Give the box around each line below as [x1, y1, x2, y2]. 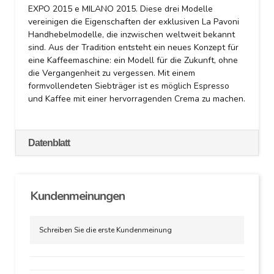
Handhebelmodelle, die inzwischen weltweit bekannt [28, 29, 235, 40]
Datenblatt [28, 138, 70, 148]
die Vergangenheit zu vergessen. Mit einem [28, 67, 195, 79]
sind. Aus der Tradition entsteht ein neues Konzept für [28, 42, 239, 53]
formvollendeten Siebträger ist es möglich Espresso [28, 80, 229, 92]
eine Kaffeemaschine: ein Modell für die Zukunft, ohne [28, 54, 238, 66]
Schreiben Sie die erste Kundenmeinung [39, 225, 172, 235]
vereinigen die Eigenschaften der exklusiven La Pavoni [28, 16, 239, 28]
